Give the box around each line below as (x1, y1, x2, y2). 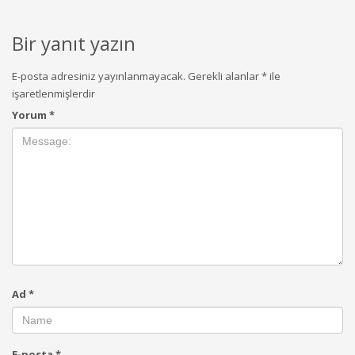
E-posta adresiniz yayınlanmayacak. (12, 69, 185, 84)
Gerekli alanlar (188, 69, 261, 84)
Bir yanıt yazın (12, 30, 136, 57)
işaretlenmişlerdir (12, 86, 95, 101)
